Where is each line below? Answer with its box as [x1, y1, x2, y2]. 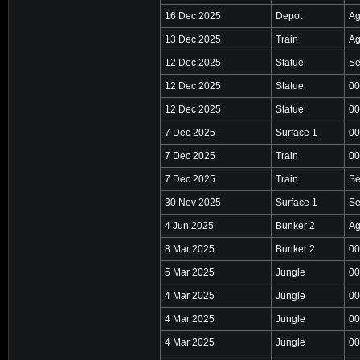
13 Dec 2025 [165, 33, 221, 45]
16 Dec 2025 [165, 10, 221, 22]
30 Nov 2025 [165, 196, 221, 208]
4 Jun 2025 [165, 219, 214, 231]
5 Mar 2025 [165, 266, 215, 278]
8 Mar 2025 [165, 243, 215, 255]
